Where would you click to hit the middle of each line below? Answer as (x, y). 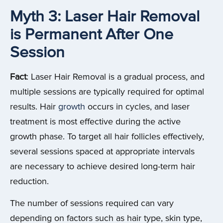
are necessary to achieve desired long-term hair (103, 166)
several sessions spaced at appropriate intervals (102, 151)
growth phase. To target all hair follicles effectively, (107, 136)
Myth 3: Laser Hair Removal (105, 16)
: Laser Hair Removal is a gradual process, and (115, 77)
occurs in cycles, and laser (137, 107)
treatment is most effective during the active (95, 121)
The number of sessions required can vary (92, 203)
